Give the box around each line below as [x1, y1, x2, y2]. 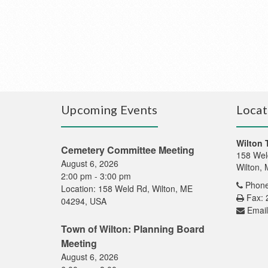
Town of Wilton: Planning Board [61, 222, 205, 236]
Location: [61, 182, 98, 194]
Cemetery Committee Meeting [61, 143, 194, 157]
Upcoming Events [61, 102, 158, 117]
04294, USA [61, 195, 106, 207]
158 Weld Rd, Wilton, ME [98, 182, 193, 194]
